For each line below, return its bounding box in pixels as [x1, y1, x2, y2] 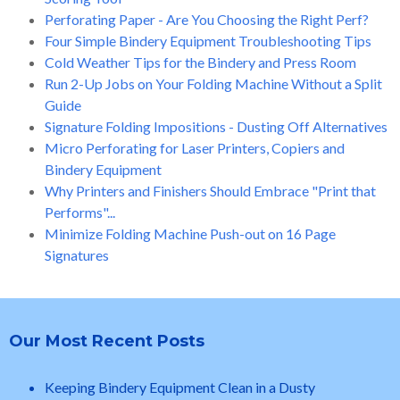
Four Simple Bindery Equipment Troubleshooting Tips [45, 32, 371, 50]
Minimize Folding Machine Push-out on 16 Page [45, 225, 336, 243]
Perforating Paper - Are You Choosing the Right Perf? [45, 11, 369, 29]
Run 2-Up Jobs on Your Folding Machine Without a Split [45, 75, 382, 93]
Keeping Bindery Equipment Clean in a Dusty [45, 379, 315, 396]
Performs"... [45, 204, 115, 221]
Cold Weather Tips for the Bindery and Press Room [45, 54, 356, 71]
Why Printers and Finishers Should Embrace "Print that [45, 182, 376, 200]
